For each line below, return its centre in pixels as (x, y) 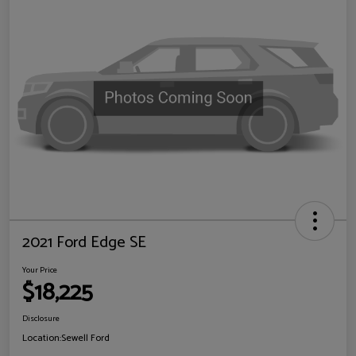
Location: (42, 339)
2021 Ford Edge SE (84, 243)
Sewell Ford (85, 339)
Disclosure (41, 319)
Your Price (40, 271)
